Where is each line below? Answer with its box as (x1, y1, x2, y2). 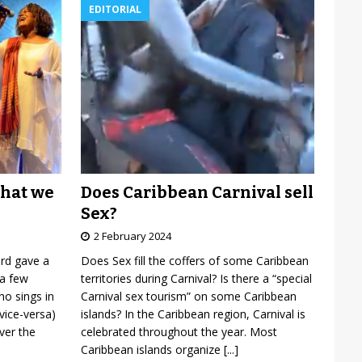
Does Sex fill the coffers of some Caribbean (80, 252, 309, 268)
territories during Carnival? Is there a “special (80, 270, 312, 286)
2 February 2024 (93, 228, 171, 243)
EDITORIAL (88, 2, 141, 16)
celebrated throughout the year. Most (80, 323, 277, 339)
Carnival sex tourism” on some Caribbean (80, 288, 297, 304)
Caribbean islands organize (80, 341, 224, 357)
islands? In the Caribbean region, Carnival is (80, 305, 305, 322)
